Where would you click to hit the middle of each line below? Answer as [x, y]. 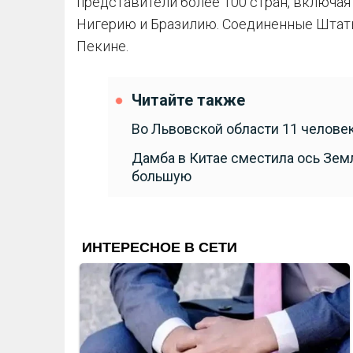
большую [162, 176]
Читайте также [188, 100]
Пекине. [102, 46]
